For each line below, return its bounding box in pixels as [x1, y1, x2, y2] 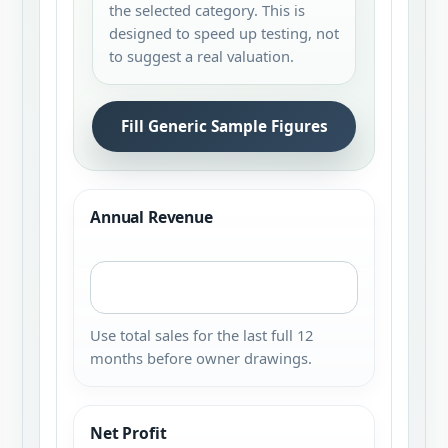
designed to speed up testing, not [109, 23, 339, 43]
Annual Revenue [90, 206, 213, 228]
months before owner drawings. [90, 348, 312, 368]
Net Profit [90, 422, 167, 444]
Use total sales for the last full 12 [90, 325, 313, 345]
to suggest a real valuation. [109, 46, 294, 66]
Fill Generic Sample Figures [120, 116, 328, 137]
